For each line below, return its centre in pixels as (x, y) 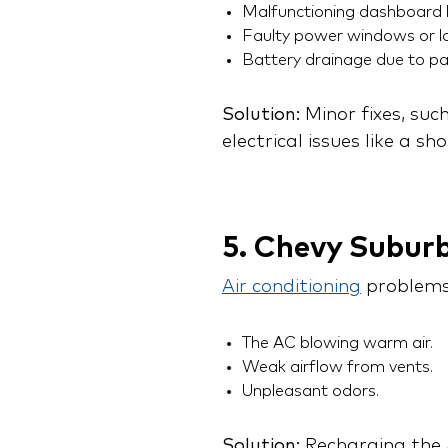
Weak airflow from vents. (337, 367)
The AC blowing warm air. (337, 343)
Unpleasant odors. (310, 391)
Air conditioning (291, 287)
